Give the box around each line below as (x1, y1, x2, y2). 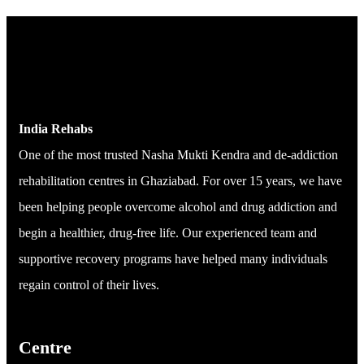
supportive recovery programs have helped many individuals (19, 252, 327, 266)
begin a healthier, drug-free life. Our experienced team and (19, 226, 317, 240)
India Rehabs (19, 122, 93, 136)
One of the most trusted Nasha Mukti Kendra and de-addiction (19, 148, 338, 162)
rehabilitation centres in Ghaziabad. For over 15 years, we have (19, 174, 342, 188)
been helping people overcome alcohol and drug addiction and (19, 200, 337, 214)
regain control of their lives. (19, 278, 159, 292)
